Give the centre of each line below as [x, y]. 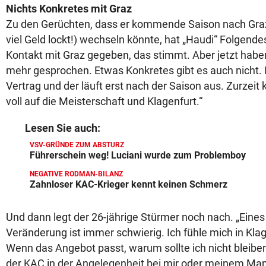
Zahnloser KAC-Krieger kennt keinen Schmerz [129, 184]
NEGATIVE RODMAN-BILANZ [76, 174]
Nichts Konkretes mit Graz [69, 9]
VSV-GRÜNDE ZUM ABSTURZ [77, 145]
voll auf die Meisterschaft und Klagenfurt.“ [104, 101]
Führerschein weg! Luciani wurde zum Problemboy [138, 155]
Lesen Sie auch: [63, 128]
